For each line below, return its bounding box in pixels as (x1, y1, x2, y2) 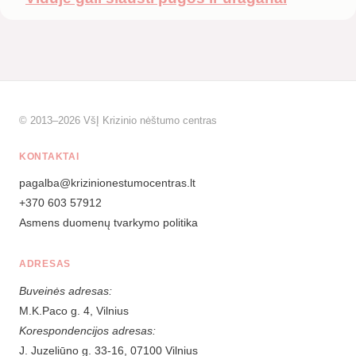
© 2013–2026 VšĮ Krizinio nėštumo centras (19, 114, 217, 126)
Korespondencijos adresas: (19, 323, 156, 337)
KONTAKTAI (19, 151, 79, 162)
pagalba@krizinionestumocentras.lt (19, 176, 195, 190)
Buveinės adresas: (19, 284, 112, 297)
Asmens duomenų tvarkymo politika (19, 216, 198, 230)
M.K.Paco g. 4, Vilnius (19, 304, 129, 317)
